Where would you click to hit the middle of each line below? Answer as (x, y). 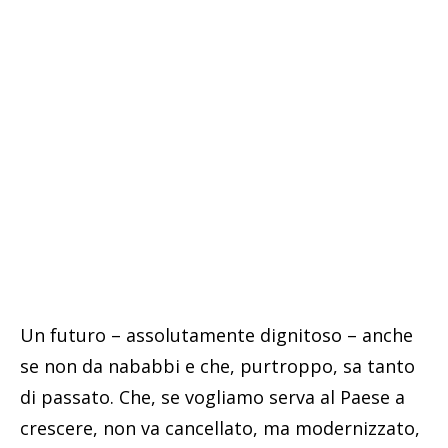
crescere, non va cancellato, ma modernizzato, (220, 428)
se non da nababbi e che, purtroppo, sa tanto (217, 366)
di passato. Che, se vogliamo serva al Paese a (212, 397)
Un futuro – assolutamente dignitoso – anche (216, 335)
